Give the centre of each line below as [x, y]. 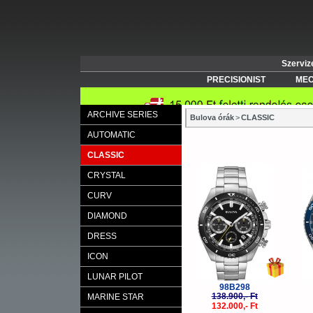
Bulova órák [212, 117]
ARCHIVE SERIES [122, 115]
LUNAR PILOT [115, 277]
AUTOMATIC [111, 135]
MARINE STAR [115, 297]
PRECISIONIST [236, 80]
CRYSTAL [106, 175]
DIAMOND [107, 216]
